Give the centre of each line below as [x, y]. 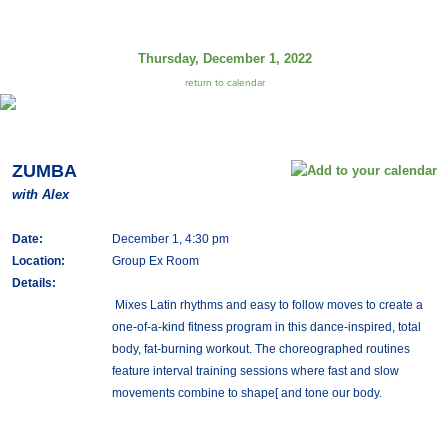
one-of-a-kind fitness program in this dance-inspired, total [266, 327]
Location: [38, 261]
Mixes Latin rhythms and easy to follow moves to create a [267, 305]
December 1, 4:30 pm [170, 239]
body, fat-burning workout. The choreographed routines [260, 349]
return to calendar [224, 83]
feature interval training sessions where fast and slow [255, 371]
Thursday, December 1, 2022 [224, 58]
